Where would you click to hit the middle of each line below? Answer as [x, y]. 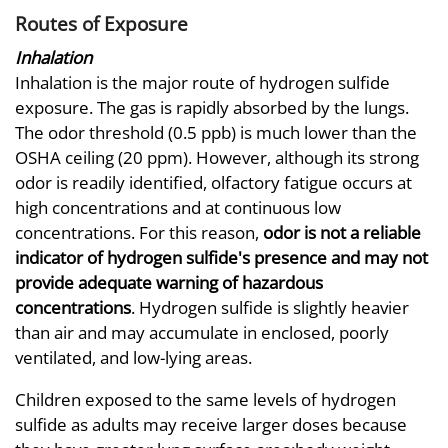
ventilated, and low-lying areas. [133, 357]
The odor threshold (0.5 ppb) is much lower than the [216, 132]
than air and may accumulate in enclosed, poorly [202, 332]
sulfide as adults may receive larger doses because [211, 424]
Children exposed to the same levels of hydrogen [205, 399]
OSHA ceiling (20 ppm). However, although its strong [217, 157]
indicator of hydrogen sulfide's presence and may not [221, 257]
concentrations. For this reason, [139, 232]
